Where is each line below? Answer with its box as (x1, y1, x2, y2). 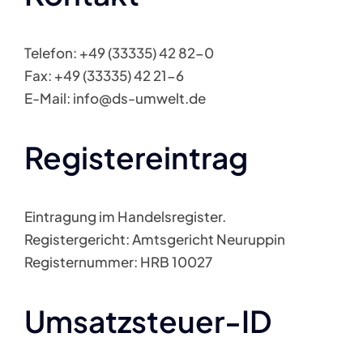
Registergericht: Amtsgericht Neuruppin (23, 230, 285, 248)
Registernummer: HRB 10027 (23, 253, 212, 271)
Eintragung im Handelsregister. (23, 207, 226, 225)
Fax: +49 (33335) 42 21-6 (23, 66, 184, 84)
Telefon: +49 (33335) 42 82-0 (23, 44, 214, 62)
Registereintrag (23, 139, 248, 176)
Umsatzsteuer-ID (23, 302, 271, 340)
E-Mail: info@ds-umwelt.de (23, 89, 206, 107)
